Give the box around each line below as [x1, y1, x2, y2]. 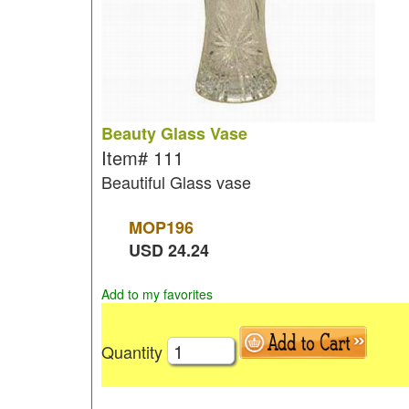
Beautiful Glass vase [100, 170, 251, 194]
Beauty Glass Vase [100, 121, 247, 145]
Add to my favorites [100, 285, 213, 303]
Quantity [100, 339, 167, 363]
